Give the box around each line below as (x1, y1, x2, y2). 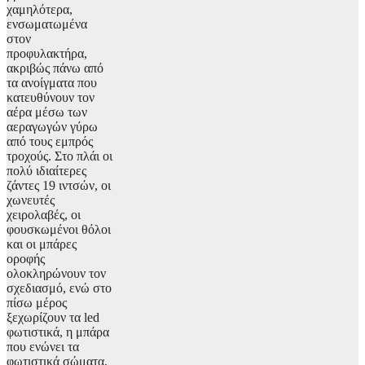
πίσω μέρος (7, 296, 67, 310)
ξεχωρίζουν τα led (7, 310, 99, 325)
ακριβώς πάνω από (7, 61, 103, 76)
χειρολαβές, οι (7, 208, 81, 222)
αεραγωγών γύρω (7, 120, 98, 134)
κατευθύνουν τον (7, 90, 95, 105)
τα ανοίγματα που (7, 76, 97, 90)
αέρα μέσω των (7, 105, 87, 120)
